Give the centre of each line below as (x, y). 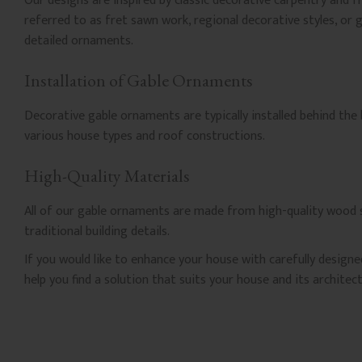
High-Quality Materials (107, 176)
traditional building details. (97, 232)
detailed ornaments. (79, 41)
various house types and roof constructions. (145, 137)
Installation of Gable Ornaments (139, 81)
